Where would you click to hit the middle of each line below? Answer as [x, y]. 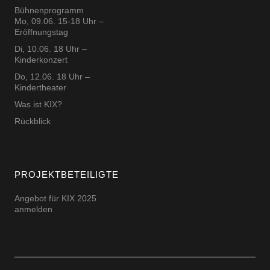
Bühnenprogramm [49, 11]
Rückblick [32, 121]
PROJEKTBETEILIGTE [66, 175]
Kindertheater [40, 88]
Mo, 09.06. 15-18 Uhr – [59, 21]
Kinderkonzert [41, 60]
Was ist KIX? [38, 105]
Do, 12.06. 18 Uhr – [52, 77]
